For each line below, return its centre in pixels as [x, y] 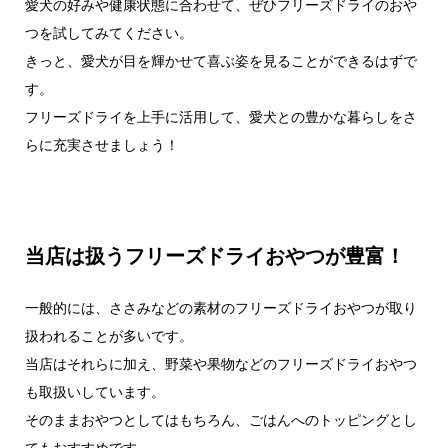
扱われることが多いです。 [108, 336]
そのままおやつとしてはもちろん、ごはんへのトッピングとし [220, 420]
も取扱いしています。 [94, 392]
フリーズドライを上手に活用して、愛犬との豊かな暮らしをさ [220, 117]
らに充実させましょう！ [101, 145]
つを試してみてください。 [108, 33]
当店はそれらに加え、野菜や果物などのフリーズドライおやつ [220, 364]
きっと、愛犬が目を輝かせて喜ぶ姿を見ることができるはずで [220, 61]
